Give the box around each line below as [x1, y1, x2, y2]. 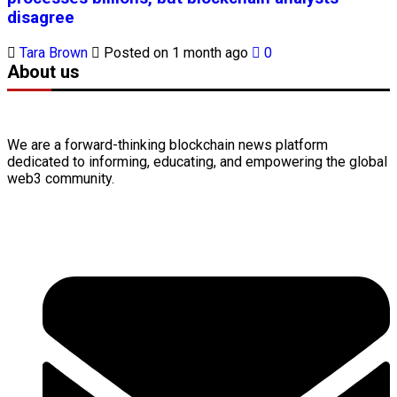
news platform [235, 136, 328, 154]
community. [42, 170, 114, 188]
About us [7, 61, 80, 83]
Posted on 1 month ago [100, 44, 252, 62]
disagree [7, 8, 74, 28]
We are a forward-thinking [7, 136, 169, 154]
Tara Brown [19, 44, 91, 62]
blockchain [169, 136, 235, 154]
